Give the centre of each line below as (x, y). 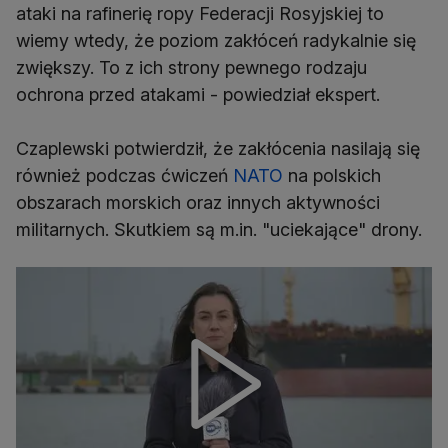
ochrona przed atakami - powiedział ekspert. (198, 95)
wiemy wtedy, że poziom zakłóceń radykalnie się (216, 41)
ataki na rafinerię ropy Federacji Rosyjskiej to (200, 14)
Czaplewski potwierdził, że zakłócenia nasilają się (218, 149)
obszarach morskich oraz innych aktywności (198, 203)
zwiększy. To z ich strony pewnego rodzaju (191, 68)
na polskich (332, 176)
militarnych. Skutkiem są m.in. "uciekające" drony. (219, 230)
